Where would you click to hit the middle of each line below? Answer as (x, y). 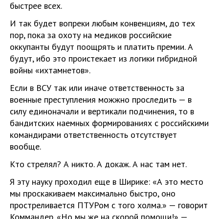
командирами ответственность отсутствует (93, 135)
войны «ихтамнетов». (50, 70)
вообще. (25, 146)
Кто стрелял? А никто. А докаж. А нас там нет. (98, 164)
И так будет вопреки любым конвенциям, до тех (102, 23)
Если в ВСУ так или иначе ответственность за (97, 88)
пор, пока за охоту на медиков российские (91, 35)
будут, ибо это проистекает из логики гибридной (103, 58)
